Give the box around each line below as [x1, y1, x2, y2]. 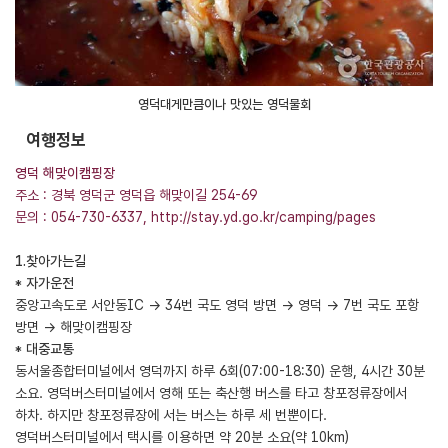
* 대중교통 [15, 341, 74, 357]
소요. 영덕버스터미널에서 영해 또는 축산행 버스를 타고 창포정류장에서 [15, 385, 407, 401]
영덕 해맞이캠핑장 [15, 165, 115, 181]
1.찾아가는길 [15, 253, 86, 269]
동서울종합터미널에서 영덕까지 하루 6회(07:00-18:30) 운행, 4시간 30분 [15, 363, 425, 379]
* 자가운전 [15, 275, 74, 291]
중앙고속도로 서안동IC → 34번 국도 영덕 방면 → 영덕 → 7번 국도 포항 [15, 297, 419, 313]
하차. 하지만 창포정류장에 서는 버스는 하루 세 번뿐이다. [15, 407, 327, 423]
